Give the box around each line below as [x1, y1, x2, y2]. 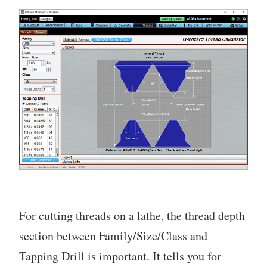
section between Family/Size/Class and [19, 228, 207, 244]
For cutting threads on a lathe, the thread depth [19, 207, 245, 224]
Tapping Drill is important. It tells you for [19, 248, 221, 265]
